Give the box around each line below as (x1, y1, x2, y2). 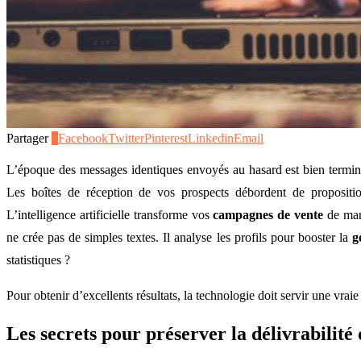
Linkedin (188, 131, 234, 145)
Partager (6, 131, 48, 145)
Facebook (58, 131, 108, 145)
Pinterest (144, 131, 188, 145)
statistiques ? (6, 252, 70, 267)
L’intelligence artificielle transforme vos (6, 207, 214, 222)
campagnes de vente (213, 207, 324, 222)
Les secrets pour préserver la (6, 322, 251, 344)
